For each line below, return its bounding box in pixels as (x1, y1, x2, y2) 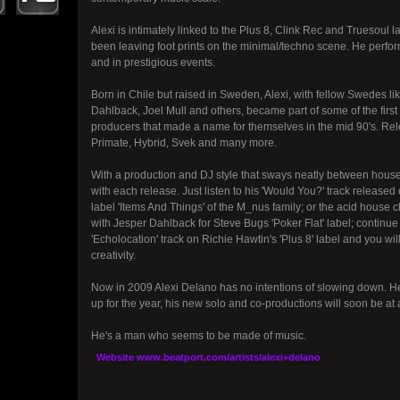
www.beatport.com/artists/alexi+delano (136, 352, 321, 362)
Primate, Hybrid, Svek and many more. (90, 137, 277, 149)
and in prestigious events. (90, 56, 215, 69)
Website (96, 352, 137, 362)
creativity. (90, 249, 136, 262)
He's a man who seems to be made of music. (90, 329, 306, 342)
